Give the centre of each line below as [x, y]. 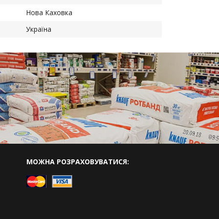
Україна [39, 29]
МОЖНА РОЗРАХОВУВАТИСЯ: [77, 162]
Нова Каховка [49, 12]
